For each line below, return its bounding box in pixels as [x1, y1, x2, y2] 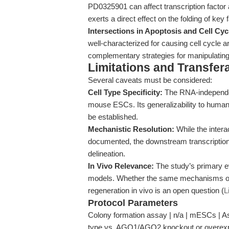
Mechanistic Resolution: [88, 125, 174, 133]
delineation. [88, 149, 125, 158]
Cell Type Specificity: [88, 88, 163, 97]
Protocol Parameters [88, 198, 178, 208]
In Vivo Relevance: [88, 162, 154, 170]
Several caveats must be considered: [88, 76, 212, 84]
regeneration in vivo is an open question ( [88, 186, 224, 195]
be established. [88, 112, 138, 121]
